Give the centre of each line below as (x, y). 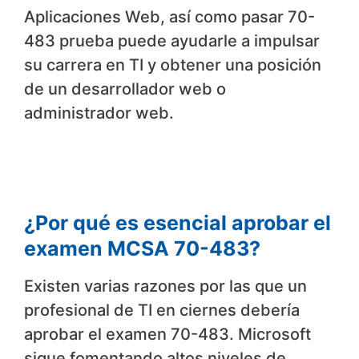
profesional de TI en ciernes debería (162, 311)
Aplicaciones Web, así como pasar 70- (169, 17)
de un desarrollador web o (125, 89)
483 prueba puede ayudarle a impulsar (172, 41)
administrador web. (99, 113)
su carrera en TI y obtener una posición (173, 65)
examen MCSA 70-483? (142, 249)
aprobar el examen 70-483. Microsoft (167, 335)
